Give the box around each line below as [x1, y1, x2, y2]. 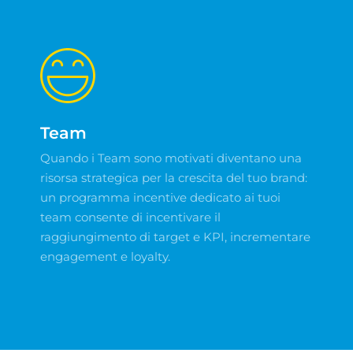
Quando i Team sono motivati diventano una [39, 150, 302, 165]
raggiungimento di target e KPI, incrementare [39, 229, 310, 244]
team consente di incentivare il [39, 209, 221, 225]
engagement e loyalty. [39, 248, 170, 264]
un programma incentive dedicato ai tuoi [39, 189, 281, 205]
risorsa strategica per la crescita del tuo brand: [39, 169, 307, 185]
